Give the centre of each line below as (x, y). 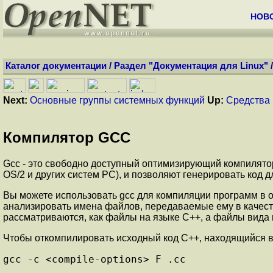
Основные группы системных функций (117, 100)
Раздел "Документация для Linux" (191, 66)
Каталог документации (56, 66)
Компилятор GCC (67, 137)
